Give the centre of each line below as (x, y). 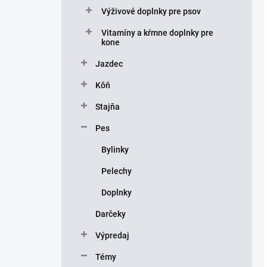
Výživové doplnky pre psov (151, 11)
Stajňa (108, 107)
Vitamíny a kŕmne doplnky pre (157, 33)
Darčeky (111, 214)
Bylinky (115, 150)
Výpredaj (112, 235)
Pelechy (117, 171)
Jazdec (109, 64)
